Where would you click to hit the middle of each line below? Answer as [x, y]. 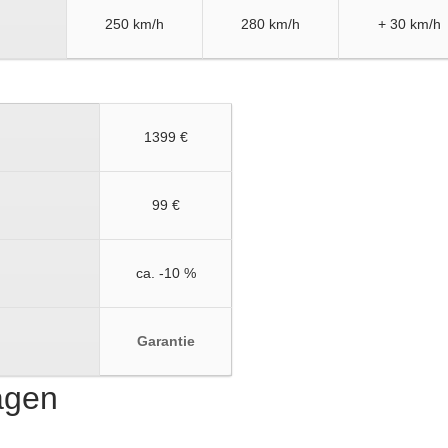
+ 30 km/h [409, 24]
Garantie [165, 341]
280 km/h [270, 24]
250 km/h [134, 24]
